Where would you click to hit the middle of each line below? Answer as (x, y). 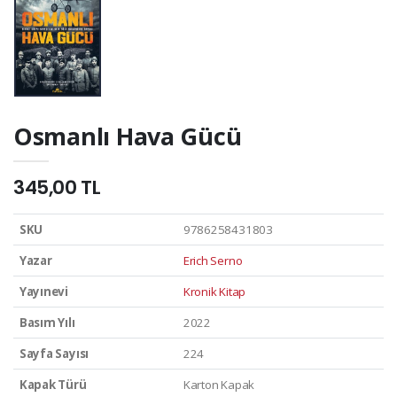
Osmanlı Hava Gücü (128, 136)
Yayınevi (44, 291)
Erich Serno (213, 260)
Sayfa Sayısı (54, 353)
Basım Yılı (47, 322)
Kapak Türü (53, 384)
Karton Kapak (219, 384)
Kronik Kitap (214, 291)
